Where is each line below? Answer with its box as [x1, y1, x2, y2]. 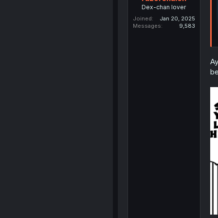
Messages [132, 22, 161, 30]
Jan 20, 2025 [159, 15, 195, 22]
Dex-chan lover [142, 3, 186, 11]
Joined [132, 15, 152, 22]
